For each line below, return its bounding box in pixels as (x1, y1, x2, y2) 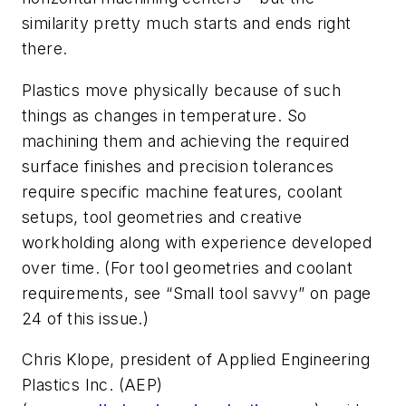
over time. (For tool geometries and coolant (22, 257, 353, 277)
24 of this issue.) (22, 308, 150, 328)
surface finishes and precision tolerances (22, 156, 334, 176)
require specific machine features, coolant (22, 181, 343, 201)
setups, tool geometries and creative (22, 207, 303, 227)
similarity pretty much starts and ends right (22, 14, 352, 34)
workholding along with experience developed (22, 232, 372, 252)
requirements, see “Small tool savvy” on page (22, 283, 372, 303)
